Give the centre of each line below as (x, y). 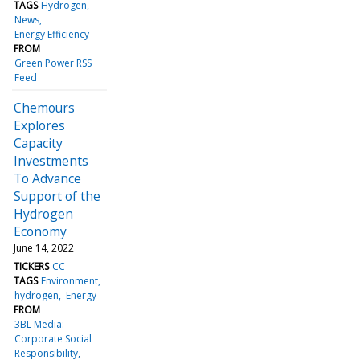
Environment (70, 280)
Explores (39, 125)
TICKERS (31, 266)
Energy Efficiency (52, 34)
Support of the (57, 196)
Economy (40, 231)
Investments (51, 160)
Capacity (38, 143)
